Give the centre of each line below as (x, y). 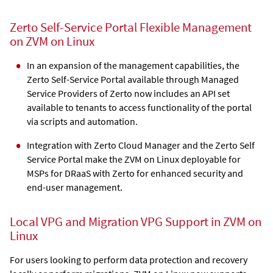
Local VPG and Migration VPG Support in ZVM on (136, 222)
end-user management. (75, 187)
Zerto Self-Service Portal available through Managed (133, 79)
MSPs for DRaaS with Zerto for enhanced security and (135, 173)
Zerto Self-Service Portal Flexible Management (131, 27)
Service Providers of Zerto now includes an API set (128, 93)
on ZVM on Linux (52, 41)
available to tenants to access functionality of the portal (139, 107)
